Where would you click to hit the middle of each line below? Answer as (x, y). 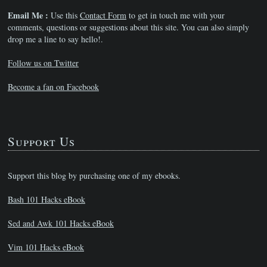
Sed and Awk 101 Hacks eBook (61, 223)
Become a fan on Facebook (53, 87)
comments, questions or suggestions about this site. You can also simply (128, 27)
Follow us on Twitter (43, 63)
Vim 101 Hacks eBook (46, 247)
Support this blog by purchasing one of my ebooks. (94, 176)
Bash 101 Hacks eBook (46, 199)
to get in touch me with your (176, 15)
